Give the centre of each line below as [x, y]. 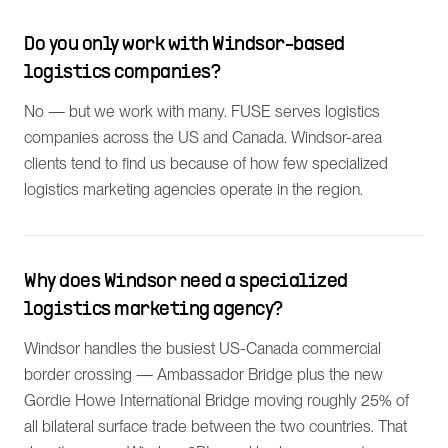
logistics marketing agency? [153, 310]
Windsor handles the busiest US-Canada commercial [202, 348]
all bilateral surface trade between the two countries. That [215, 426]
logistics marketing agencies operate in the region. [193, 189]
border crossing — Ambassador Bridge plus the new [203, 374]
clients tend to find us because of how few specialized [206, 163]
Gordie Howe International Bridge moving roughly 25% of [216, 400]
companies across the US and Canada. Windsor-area [203, 137]
